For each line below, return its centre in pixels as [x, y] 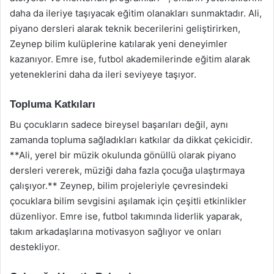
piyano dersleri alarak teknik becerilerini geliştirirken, [125, 28]
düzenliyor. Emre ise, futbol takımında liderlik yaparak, [126, 216]
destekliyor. [35, 246]
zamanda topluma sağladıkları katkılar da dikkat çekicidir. [131, 139]
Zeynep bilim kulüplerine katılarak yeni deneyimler [119, 44]
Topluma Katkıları [53, 104]
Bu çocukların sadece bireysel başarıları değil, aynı [119, 124]
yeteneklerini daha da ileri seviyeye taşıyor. [103, 74]
